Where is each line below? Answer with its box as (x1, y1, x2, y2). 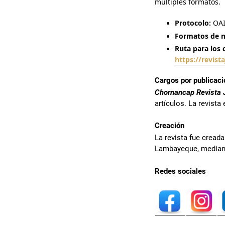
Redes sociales (155, 166, 206, 176)
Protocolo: (175, 18, 211, 28)
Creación (155, 121, 184, 130)
